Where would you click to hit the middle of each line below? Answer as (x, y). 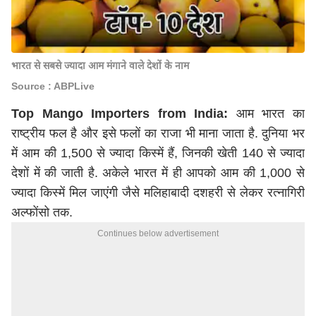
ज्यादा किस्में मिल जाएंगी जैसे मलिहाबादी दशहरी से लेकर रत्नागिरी (158, 193)
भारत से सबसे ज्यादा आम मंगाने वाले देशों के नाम (100, 66)
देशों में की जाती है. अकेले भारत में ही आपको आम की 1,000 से (158, 173)
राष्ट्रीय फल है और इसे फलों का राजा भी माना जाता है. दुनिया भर (158, 133)
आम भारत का (271, 114)
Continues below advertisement (158, 233)
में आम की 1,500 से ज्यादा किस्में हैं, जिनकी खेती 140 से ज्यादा (158, 153)
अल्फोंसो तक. (42, 212)
